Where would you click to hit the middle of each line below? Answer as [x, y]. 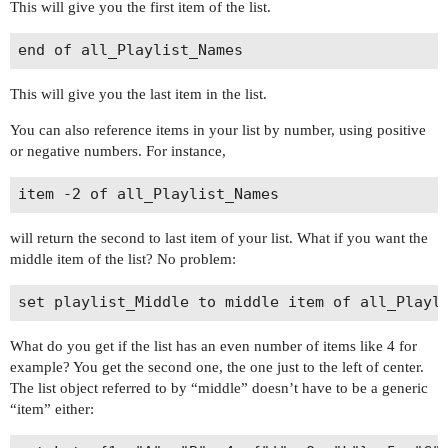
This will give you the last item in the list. [138, 93]
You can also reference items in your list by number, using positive [218, 129]
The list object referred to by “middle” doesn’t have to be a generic [219, 387]
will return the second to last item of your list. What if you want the [219, 237]
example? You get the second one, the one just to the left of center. [217, 366]
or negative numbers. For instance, [118, 150]
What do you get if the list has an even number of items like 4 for [213, 345]
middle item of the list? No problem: [123, 258]
